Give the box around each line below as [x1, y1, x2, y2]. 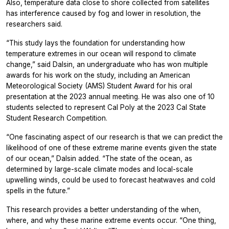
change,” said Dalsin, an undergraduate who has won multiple [6, 60, 208, 68]
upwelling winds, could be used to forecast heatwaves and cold [6, 175, 215, 184]
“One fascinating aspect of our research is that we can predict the [6, 132, 223, 141]
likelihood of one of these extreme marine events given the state [6, 143, 217, 152]
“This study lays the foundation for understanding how [6, 38, 185, 47]
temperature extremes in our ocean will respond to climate [6, 49, 196, 58]
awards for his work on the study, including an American [6, 71, 190, 79]
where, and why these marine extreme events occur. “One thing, [6, 216, 216, 224]
